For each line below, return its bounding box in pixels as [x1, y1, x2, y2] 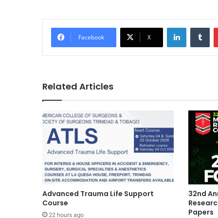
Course [42, 198, 68, 208]
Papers [188, 207, 214, 217]
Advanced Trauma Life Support [42, 188, 154, 199]
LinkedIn [186, 23, 211, 31]
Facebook [78, 33, 104, 41]
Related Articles [42, 80, 113, 92]
